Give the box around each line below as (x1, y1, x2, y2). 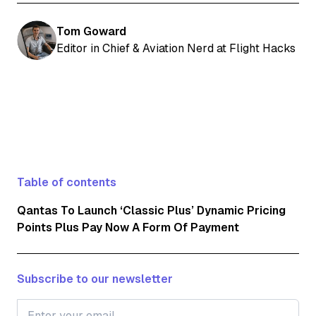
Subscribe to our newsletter (17, 272, 173, 286)
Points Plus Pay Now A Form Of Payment (17, 221, 239, 235)
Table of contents (17, 176, 116, 190)
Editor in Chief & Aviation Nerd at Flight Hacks (56, 42, 296, 56)
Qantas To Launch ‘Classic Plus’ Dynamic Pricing (17, 204, 286, 218)
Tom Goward (56, 25, 126, 39)
